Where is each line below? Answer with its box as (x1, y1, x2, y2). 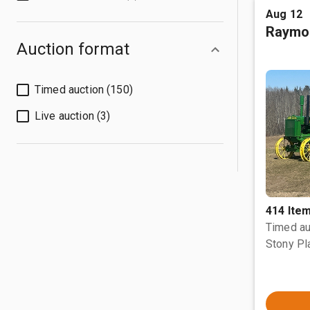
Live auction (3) (35, 109, 111, 122)
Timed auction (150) (35, 83, 133, 96)
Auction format (17, 39, 129, 59)
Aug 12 (266, 8, 302, 21)
